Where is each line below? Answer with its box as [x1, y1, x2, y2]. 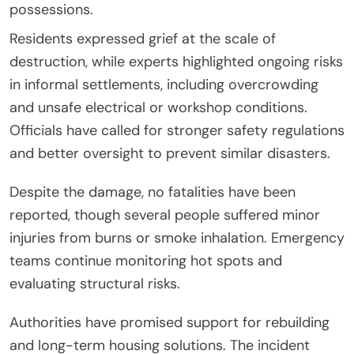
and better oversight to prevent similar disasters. [9, 143, 330, 163]
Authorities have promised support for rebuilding [9, 312, 330, 332]
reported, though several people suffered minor [9, 205, 320, 224]
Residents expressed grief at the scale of [9, 28, 276, 48]
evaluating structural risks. [9, 273, 180, 293]
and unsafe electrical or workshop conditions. [9, 97, 307, 117]
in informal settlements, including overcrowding [9, 74, 318, 94]
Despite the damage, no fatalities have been [9, 182, 296, 201]
